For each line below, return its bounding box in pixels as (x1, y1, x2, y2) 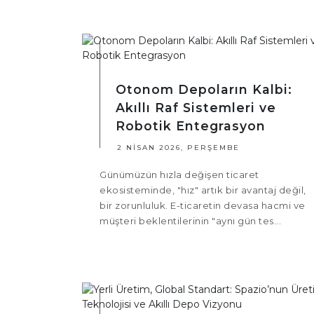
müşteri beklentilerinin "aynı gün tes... (100, 215, 281, 227)
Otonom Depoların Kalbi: (116, 82, 292, 97)
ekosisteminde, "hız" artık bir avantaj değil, (100, 184, 306, 196)
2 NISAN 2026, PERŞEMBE (117, 143, 240, 153)
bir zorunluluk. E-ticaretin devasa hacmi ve (100, 200, 306, 212)
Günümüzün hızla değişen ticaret (100, 169, 259, 181)
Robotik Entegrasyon (116, 118, 266, 134)
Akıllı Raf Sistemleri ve (116, 100, 276, 116)
